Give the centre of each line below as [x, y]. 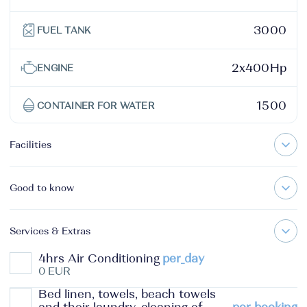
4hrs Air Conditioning [99, 259]
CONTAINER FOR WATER [96, 106]
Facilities [30, 145]
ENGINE [56, 68]
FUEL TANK [64, 30]
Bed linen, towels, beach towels [127, 294]
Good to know [42, 188]
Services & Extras [50, 231]
